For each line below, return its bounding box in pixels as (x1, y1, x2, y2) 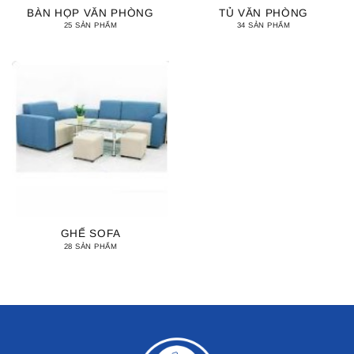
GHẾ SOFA (60, 228, 121, 240)
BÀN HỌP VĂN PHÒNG (27, 6, 154, 19)
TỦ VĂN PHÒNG (218, 6, 309, 19)
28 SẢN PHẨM (63, 241, 118, 250)
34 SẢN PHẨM (236, 21, 291, 30)
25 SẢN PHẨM (63, 21, 118, 30)
